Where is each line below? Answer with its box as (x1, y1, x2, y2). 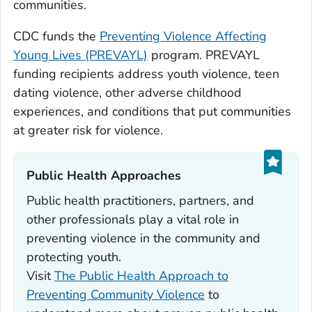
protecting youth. (26, 248, 121, 265)
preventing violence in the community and (26, 229, 260, 247)
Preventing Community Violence (26, 286, 205, 303)
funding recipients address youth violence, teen (13, 65, 279, 82)
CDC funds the (13, 27, 100, 45)
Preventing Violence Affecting (100, 27, 267, 45)
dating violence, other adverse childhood (13, 84, 242, 101)
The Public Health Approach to (54, 267, 228, 284)
